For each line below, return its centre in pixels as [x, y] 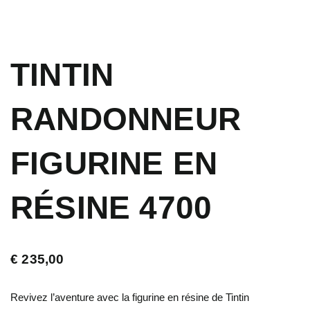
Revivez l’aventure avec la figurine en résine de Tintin [130, 297]
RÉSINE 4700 [111, 207]
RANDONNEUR [126, 119]
